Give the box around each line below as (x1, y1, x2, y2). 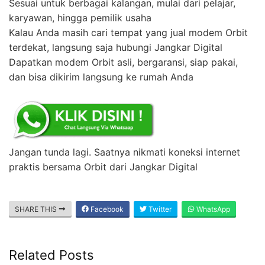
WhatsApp (195, 204, 230, 214)
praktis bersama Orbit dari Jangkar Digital (9, 160, 198, 173)
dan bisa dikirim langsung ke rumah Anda (9, 70, 193, 83)
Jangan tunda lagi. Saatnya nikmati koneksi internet (9, 146, 240, 158)
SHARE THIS (15, 204, 59, 214)
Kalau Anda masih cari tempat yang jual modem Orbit (9, 26, 248, 38)
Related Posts (9, 247, 94, 263)
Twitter (147, 204, 172, 214)
